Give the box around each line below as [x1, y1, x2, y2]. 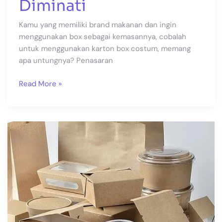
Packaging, [18, 134, 55, 144]
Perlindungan [18, 158, 64, 168]
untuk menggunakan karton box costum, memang [18, 44, 191, 54]
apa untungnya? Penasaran [18, 55, 113, 66]
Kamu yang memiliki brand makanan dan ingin [18, 20, 176, 30]
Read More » [18, 78, 62, 89]
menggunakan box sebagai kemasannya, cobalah [18, 32, 186, 42]
